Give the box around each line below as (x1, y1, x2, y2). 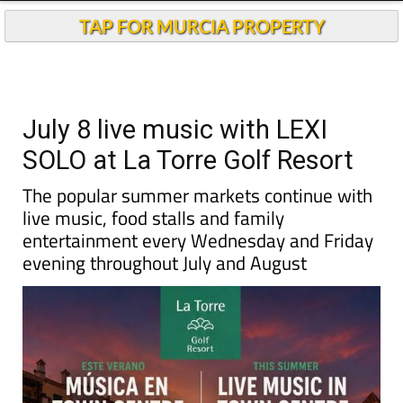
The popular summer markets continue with (22, 181, 372, 210)
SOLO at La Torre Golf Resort (22, 145, 354, 175)
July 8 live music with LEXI (22, 114, 327, 145)
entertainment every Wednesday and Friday (22, 226, 373, 255)
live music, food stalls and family (22, 203, 284, 232)
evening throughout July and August (22, 248, 307, 277)
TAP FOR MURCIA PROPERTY (78, 15, 325, 37)
